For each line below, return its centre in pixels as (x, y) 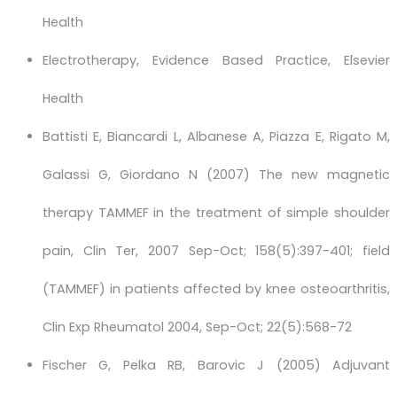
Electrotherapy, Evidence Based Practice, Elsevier (216, 61)
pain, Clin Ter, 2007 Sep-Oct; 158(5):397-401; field (216, 251)
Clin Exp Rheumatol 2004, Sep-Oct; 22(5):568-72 (197, 327)
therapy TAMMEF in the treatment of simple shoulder (216, 213)
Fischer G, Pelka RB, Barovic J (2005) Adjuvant (216, 366)
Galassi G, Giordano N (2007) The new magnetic (216, 175)
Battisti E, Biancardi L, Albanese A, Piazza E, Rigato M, (216, 137)
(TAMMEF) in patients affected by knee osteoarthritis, (216, 289)
